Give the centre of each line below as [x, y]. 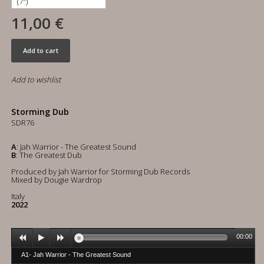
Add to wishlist [36, 80]
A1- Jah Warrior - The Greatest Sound [76, 255]
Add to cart [41, 50]
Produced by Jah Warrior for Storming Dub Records [100, 171]
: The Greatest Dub [49, 155]
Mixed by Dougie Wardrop [57, 180]
